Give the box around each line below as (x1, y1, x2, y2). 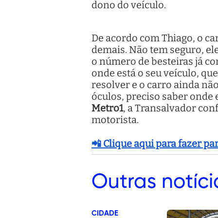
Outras (91, 172, 156, 193)
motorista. (91, 114, 139, 126)
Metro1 (91, 102, 123, 114)
